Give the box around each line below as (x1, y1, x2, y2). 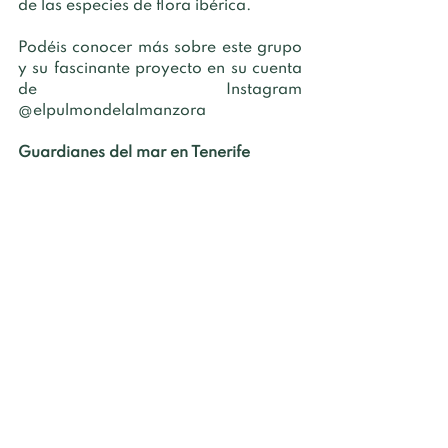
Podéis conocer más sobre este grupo (18, 39, 302, 56)
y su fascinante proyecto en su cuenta (18, 60, 302, 77)
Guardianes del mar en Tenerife (18, 144, 250, 161)
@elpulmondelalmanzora (18, 102, 206, 119)
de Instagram (18, 81, 302, 98)
